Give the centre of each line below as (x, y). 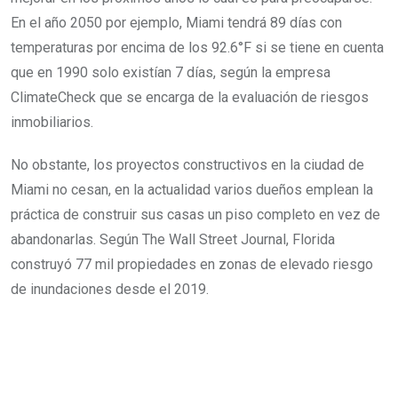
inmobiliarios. (52, 122)
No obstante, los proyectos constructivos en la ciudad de (187, 165)
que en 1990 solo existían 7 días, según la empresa (171, 72)
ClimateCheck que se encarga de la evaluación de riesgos (190, 97)
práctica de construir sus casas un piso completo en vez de (195, 215)
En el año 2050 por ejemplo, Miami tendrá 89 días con (176, 23)
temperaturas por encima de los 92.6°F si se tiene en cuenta (197, 48)
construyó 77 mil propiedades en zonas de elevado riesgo (192, 264)
